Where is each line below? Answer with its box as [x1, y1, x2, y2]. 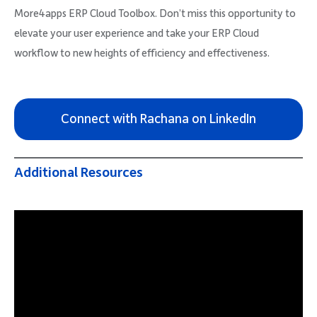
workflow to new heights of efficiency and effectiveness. [14, 47, 270, 59]
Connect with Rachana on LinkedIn [61, 112, 256, 127]
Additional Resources [14, 165, 143, 180]
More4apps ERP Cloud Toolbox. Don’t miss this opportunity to [14, 8, 296, 20]
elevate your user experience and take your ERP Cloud [14, 28, 259, 40]
